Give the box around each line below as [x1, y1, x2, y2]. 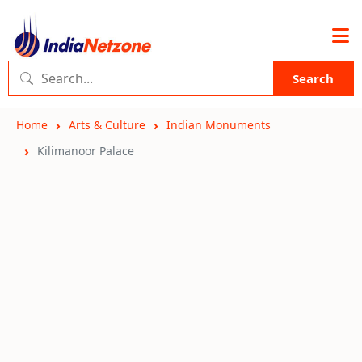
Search [293, 70, 334, 86]
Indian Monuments [166, 117, 271, 133]
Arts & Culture [69, 117, 145, 133]
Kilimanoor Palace [37, 143, 134, 158]
